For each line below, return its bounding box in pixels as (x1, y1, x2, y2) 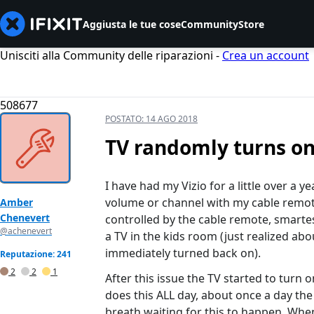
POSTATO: (105, 113, 146, 125)
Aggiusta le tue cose (83, 17, 181, 31)
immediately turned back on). (105, 245, 261, 261)
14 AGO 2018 (146, 113, 198, 125)
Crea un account (222, 48, 309, 63)
